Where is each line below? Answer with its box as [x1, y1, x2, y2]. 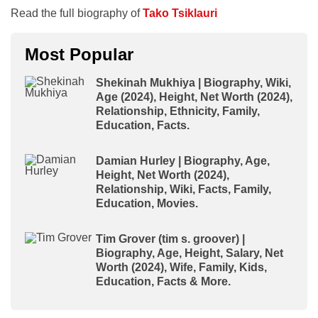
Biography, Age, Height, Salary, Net [96, 247, 283, 259]
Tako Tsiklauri [143, 7, 217, 19]
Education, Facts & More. [96, 275, 231, 287]
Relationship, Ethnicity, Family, [96, 105, 260, 117]
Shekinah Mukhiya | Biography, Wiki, [96, 77, 291, 89]
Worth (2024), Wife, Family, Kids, [96, 261, 267, 273]
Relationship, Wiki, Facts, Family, [96, 183, 271, 195]
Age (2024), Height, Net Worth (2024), [96, 91, 292, 103]
